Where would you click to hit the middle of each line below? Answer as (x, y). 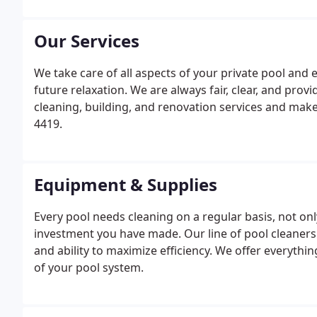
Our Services (87, 41)
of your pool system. (89, 267)
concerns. (60, 14)
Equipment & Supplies (126, 184)
